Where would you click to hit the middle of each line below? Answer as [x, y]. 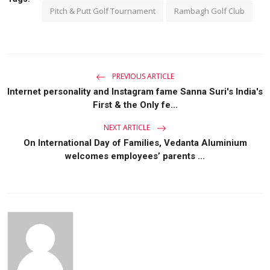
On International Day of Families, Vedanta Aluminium [135, 143]
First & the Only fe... [135, 105]
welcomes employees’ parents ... [135, 156]
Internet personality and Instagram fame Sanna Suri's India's [135, 91]
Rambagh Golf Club [209, 11]
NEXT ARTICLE [128, 127]
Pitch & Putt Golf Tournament [103, 11]
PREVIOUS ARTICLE [142, 76]
